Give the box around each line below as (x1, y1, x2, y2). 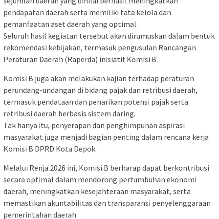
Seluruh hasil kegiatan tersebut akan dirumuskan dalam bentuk (3, 30, 215, 41)
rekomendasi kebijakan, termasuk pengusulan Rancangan (3, 42, 196, 52)
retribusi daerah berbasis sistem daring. (3, 108, 135, 118)
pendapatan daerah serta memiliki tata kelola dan (3, 7, 171, 17)
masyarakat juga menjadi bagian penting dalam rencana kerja (3, 131, 209, 142)
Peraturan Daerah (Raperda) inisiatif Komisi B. (3, 54, 158, 64)
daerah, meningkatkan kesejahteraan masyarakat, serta (3, 186, 191, 196)
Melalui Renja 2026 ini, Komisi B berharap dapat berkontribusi (3, 162, 209, 173)
